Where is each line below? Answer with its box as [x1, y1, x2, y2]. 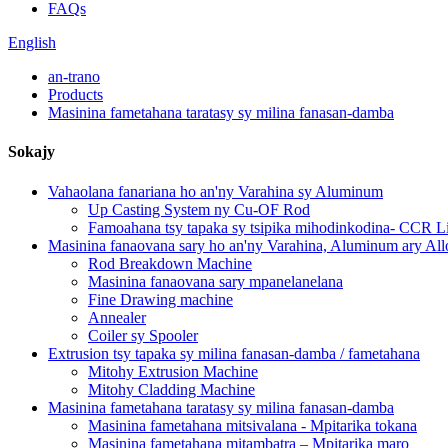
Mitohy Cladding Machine [88, 380, 255, 398]
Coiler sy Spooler [88, 326, 198, 344]
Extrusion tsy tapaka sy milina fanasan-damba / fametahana [48, 344, 420, 362]
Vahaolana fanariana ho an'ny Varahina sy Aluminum [48, 182, 383, 200]
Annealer [88, 308, 146, 326]
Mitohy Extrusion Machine [88, 362, 258, 380]
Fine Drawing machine [88, 290, 233, 308]
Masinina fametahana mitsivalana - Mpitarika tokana [88, 416, 417, 434]
